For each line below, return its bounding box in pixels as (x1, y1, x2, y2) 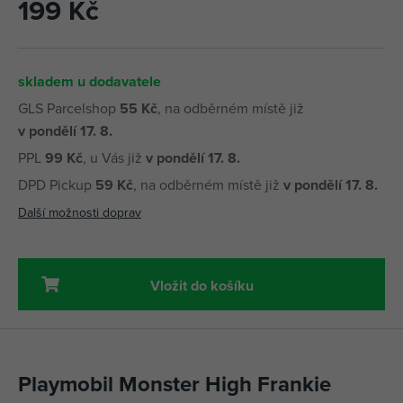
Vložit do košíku (149, 274, 254, 296)
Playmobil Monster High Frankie (18, 368, 331, 400)
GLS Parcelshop (18, 98, 120, 119)
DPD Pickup (18, 175, 95, 195)
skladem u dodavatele (18, 71, 161, 93)
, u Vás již (83, 148, 146, 168)
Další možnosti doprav (18, 203, 141, 222)
